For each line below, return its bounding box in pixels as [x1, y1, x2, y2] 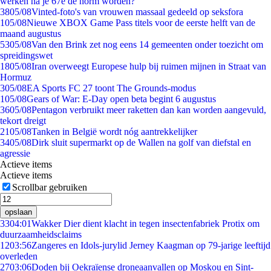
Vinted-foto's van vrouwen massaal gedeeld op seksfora [31, 7, 243, 17]
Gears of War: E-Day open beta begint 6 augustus [27, 94, 216, 104]
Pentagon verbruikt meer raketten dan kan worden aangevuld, [31, 105, 266, 115]
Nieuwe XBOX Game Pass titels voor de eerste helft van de [27, 18, 255, 28]
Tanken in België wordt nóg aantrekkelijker [31, 126, 197, 137]
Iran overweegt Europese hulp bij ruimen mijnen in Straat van [31, 61, 266, 71]
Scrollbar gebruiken [12, 182, 87, 192]
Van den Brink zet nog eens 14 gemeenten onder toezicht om [31, 39, 263, 50]
